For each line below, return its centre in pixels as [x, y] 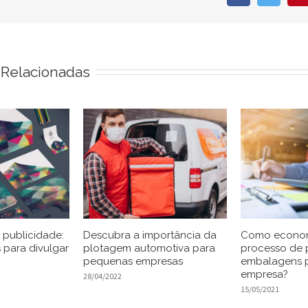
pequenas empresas [133, 261]
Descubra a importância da [150, 235]
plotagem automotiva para [149, 248]
